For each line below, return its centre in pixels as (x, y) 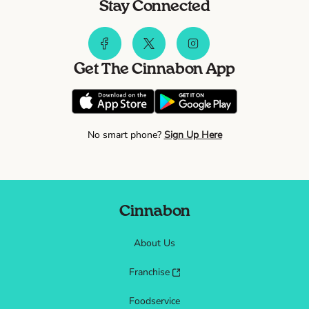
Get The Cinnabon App (154, 69)
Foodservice (154, 301)
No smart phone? (126, 135)
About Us (154, 243)
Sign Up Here (193, 135)
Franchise (150, 272)
